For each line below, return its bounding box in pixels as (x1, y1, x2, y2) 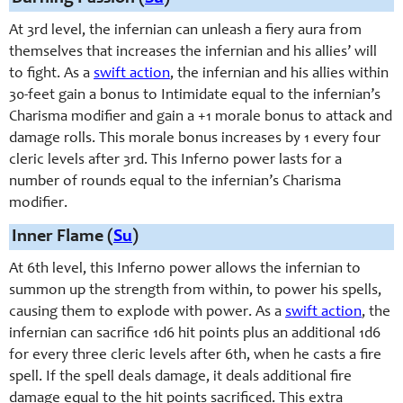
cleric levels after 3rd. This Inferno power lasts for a (9, 153, 342, 168)
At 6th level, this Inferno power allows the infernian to (9, 262, 361, 277)
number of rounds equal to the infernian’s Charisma (9, 175, 341, 190)
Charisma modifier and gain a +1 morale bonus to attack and (9, 110, 392, 125)
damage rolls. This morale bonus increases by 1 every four (9, 131, 381, 147)
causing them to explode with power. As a (9, 305, 285, 320)
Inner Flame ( (12, 228, 113, 246)
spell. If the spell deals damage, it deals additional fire (9, 370, 352, 385)
